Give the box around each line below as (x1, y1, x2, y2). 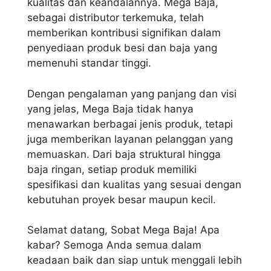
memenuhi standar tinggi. (27, 57, 151, 70)
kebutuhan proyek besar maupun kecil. (27, 193, 216, 206)
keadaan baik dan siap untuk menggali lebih (27, 254, 242, 267)
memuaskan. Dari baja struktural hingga (27, 148, 221, 160)
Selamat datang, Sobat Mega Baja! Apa (27, 224, 220, 237)
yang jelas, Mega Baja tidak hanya (27, 102, 194, 115)
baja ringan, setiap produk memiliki (27, 163, 197, 175)
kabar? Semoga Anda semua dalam (27, 239, 201, 252)
